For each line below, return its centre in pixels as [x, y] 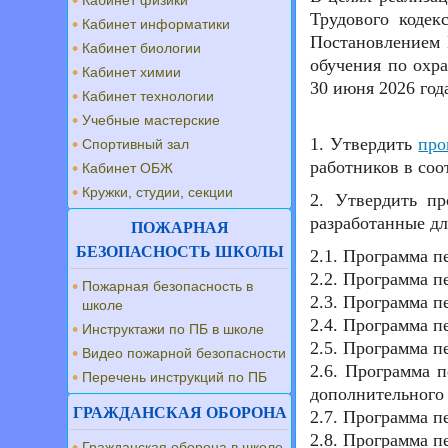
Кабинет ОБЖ [127, 168]
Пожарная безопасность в [167, 286]
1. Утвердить [364, 144]
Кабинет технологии [148, 96]
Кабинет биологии [141, 48]
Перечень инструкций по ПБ [174, 377]
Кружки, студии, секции [157, 192]
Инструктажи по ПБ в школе [173, 329]
